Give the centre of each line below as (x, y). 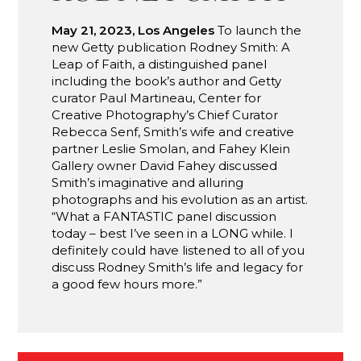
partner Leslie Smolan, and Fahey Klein (171, 149)
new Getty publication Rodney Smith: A (171, 48)
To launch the (258, 31)
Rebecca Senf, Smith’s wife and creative (173, 132)
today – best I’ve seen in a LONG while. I (173, 234)
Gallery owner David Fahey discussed (165, 166)
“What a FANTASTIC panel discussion (164, 217)
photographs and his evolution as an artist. (180, 200)
